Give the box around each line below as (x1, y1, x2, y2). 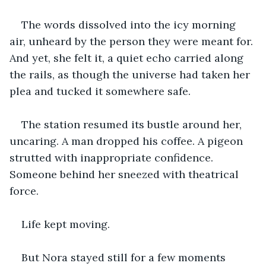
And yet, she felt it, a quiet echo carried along (9, 50, 246, 65)
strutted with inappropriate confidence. (9, 150, 216, 164)
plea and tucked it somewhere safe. (9, 84, 191, 98)
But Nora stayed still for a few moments (21, 250, 229, 264)
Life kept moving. (21, 217, 110, 231)
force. (9, 183, 39, 198)
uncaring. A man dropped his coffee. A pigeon (9, 134, 246, 148)
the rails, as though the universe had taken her (9, 67, 253, 81)
